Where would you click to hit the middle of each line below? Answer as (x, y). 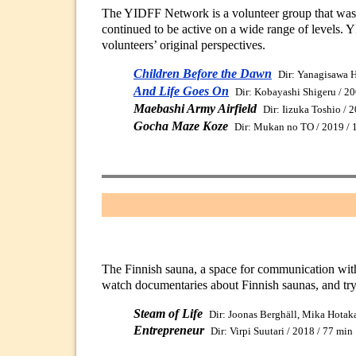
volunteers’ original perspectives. (184, 45)
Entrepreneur (169, 330)
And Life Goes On (181, 91)
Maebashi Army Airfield (195, 109)
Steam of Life (168, 313)
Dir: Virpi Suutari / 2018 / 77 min (282, 331)
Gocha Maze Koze (181, 126)
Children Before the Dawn (203, 74)
